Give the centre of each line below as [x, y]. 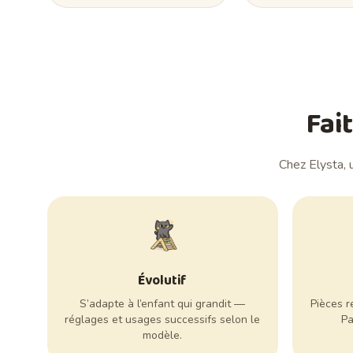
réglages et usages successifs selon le [163, 320]
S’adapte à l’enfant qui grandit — [163, 304]
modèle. [163, 336]
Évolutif [163, 281]
